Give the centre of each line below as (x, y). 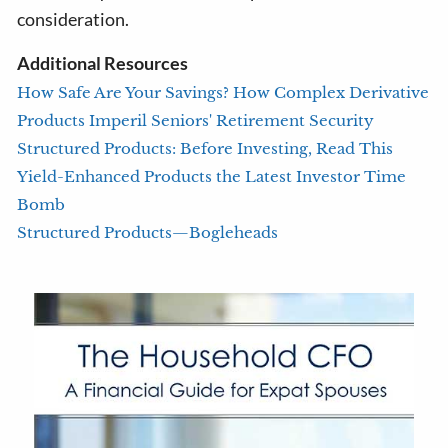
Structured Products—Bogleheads (148, 232)
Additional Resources (103, 63)
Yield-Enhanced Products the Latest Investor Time (212, 176)
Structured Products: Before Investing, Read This (205, 148)
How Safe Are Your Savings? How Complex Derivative (223, 92)
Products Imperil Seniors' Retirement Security (196, 120)
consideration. (73, 19)
